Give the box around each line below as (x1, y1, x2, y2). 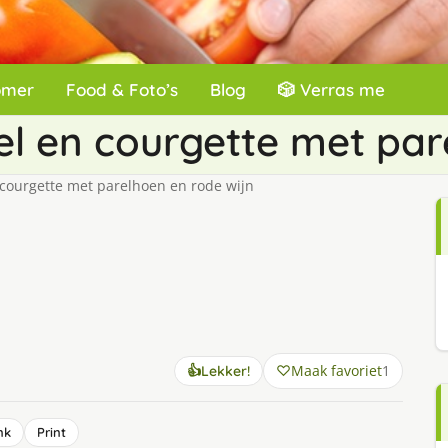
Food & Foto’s (66, 79, 178, 100)
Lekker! (200, 362, 250, 380)
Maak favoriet (290, 361, 382, 380)
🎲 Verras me (278, 79, 385, 100)
